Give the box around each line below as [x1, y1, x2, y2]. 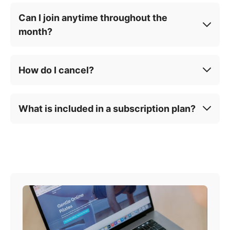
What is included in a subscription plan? [18, 103, 196, 114]
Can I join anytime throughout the [18, 12, 167, 23]
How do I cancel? [18, 64, 94, 75]
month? [18, 26, 52, 37]
